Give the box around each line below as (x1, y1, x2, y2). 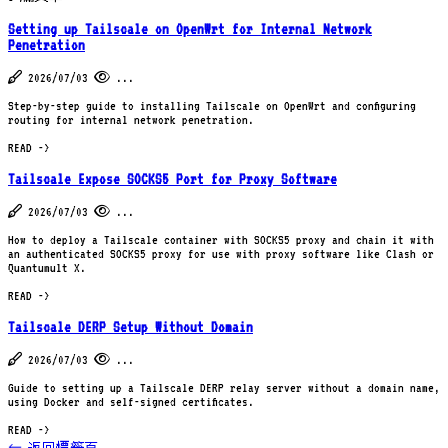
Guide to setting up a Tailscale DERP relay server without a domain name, (8, 381, 440, 396)
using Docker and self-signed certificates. (8, 395, 254, 410)
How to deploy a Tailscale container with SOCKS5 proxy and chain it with (8, 232, 434, 247)
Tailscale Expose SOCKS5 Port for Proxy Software (8, 171, 337, 188)
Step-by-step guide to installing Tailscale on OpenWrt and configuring (8, 98, 416, 113)
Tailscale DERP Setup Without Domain (8, 319, 253, 336)
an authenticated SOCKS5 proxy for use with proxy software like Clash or (8, 246, 434, 261)
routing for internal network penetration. (8, 112, 254, 127)
